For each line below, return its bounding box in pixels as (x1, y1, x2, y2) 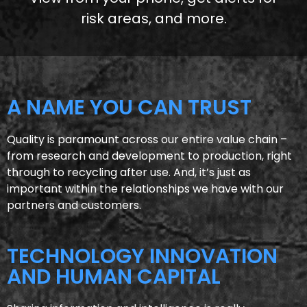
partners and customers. (7, 197, 141, 213)
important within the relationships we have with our (7, 181, 284, 197)
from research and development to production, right (7, 148, 292, 164)
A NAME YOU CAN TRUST (7, 93, 251, 122)
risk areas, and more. (80, 9, 227, 28)
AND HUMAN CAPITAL (7, 262, 221, 291)
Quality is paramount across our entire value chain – (7, 132, 287, 147)
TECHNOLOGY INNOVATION (7, 242, 278, 271)
